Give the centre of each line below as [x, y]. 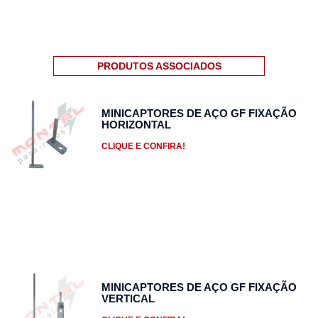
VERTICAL [128, 298]
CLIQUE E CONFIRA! [143, 146]
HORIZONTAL [136, 124]
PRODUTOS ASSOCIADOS [159, 66]
